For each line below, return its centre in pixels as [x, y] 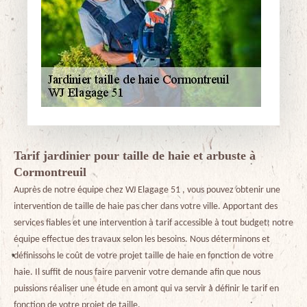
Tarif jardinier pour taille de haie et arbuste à [135, 156]
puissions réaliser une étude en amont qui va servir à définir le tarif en [146, 289]
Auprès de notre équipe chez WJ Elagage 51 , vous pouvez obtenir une [147, 190]
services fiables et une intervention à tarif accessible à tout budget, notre [153, 223]
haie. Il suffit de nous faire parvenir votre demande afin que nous [137, 272]
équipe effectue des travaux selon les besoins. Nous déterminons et [142, 240]
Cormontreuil [50, 172]
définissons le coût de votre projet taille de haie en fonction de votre [144, 256]
